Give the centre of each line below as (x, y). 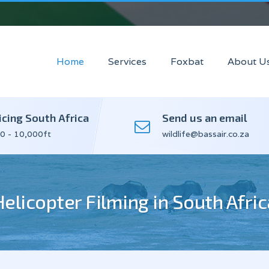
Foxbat (187, 62)
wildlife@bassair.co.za (206, 134)
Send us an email (205, 118)
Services (127, 62)
